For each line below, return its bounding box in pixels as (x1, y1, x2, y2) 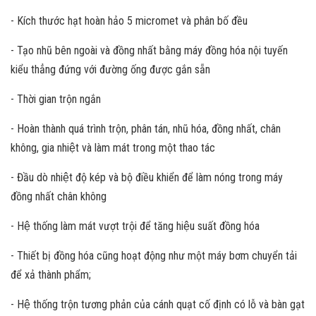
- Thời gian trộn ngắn (11, 92, 101, 106)
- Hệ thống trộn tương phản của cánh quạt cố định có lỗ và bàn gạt (11, 298, 305, 311)
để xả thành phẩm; (11, 268, 91, 281)
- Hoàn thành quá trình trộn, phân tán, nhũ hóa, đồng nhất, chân (11, 122, 281, 135)
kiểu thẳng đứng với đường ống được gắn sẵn (11, 63, 210, 76)
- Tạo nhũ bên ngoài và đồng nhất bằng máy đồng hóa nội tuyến (11, 44, 288, 57)
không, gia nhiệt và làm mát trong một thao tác (11, 141, 215, 154)
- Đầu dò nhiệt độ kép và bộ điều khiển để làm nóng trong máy (11, 171, 283, 184)
